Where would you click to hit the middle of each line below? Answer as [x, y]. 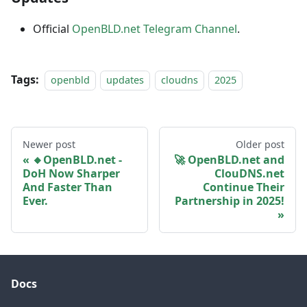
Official [52, 28]
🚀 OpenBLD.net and [229, 159]
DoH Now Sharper [71, 173]
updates [125, 79]
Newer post [49, 144]
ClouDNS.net [249, 173]
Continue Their [244, 187]
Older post [260, 144]
